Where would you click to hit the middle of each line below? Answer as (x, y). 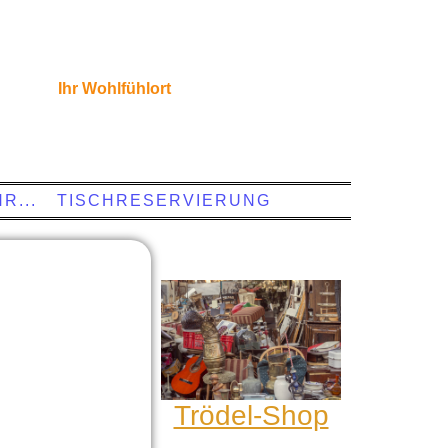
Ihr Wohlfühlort (114, 88)
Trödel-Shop (251, 415)
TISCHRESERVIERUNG (164, 200)
